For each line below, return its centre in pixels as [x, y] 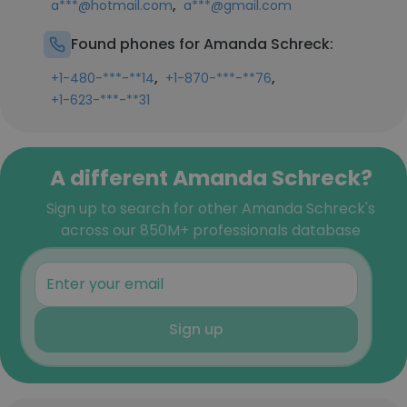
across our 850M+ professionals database [211, 230]
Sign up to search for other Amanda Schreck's [211, 208]
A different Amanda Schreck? [211, 178]
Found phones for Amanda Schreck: [202, 44]
